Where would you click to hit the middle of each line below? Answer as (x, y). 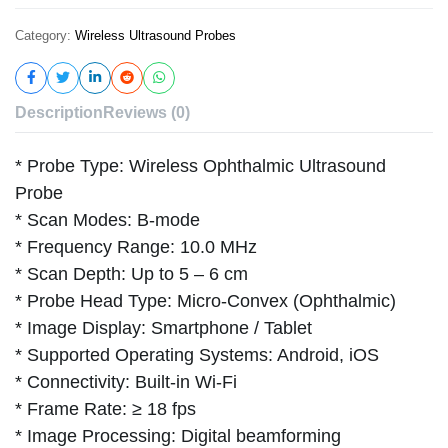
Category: (43, 35)
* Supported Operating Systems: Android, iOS (197, 354)
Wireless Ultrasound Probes (155, 35)
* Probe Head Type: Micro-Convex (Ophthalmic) (205, 300)
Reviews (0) (146, 112)
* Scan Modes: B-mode (107, 219)
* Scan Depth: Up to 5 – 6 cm (131, 273)
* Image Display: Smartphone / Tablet (163, 327)
